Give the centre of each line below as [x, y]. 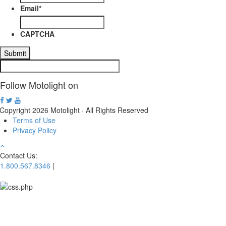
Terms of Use [34, 120]
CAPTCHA [37, 34]
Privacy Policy [35, 130]
